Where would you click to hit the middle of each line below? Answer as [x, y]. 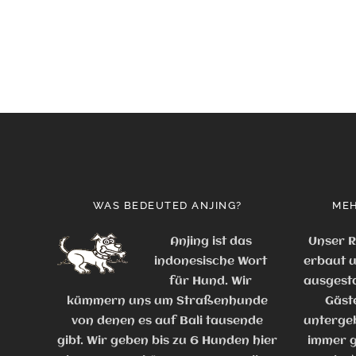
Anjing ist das [211, 242]
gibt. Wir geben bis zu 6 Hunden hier [168, 341]
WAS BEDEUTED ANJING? [167, 205]
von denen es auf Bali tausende [168, 321]
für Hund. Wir [211, 281]
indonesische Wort [211, 261]
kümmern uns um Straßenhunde [168, 301]
